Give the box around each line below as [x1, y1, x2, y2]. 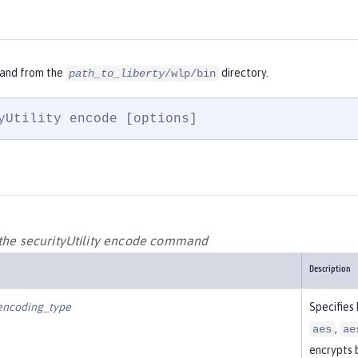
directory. [219, 66, 268, 80]
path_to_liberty [69, 67, 165, 81]
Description [309, 265, 351, 274]
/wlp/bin [165, 67, 216, 81]
